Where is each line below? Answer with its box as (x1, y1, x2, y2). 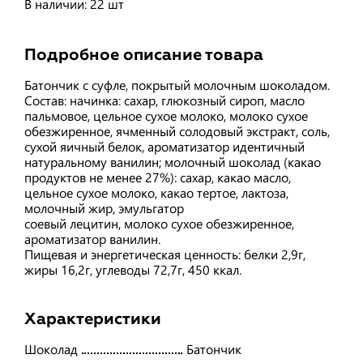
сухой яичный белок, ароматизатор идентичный (24, 137, 305, 155)
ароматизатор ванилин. (24, 229, 160, 247)
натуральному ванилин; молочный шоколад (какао (24, 152, 321, 170)
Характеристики (24, 310, 161, 327)
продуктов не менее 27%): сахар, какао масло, (24, 168, 291, 186)
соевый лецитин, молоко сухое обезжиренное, (24, 214, 294, 232)
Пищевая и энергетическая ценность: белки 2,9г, (24, 245, 305, 263)
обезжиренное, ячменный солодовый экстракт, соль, (24, 122, 330, 139)
